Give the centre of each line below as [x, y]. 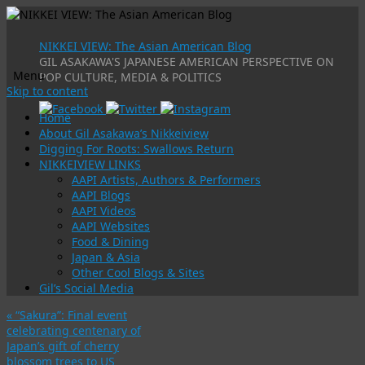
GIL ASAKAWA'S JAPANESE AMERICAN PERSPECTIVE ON [187, 62]
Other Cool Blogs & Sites [138, 273]
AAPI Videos [104, 211]
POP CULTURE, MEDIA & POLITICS [130, 77]
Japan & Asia [106, 257]
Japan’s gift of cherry [63, 346]
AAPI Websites [111, 226]
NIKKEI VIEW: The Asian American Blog [145, 46]
